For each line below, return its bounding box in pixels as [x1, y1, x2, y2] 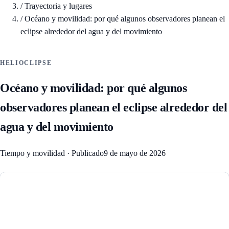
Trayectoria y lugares [25, 2, 92, 11]
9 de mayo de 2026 [104, 149, 166, 158]
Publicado [72, 149, 104, 158]
